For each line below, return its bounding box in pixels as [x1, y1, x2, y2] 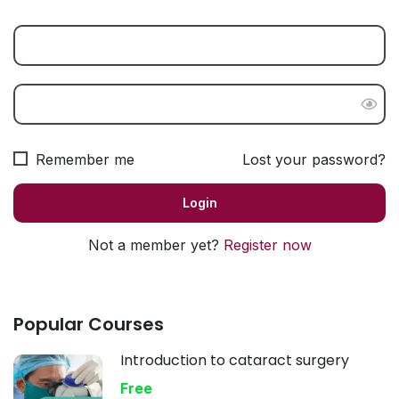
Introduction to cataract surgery [120, 349, 349, 370]
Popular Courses [13, 311, 164, 337]
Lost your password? [242, 150, 386, 168]
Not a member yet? [87, 235, 224, 254]
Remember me [31, 150, 134, 168]
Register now [223, 235, 312, 254]
